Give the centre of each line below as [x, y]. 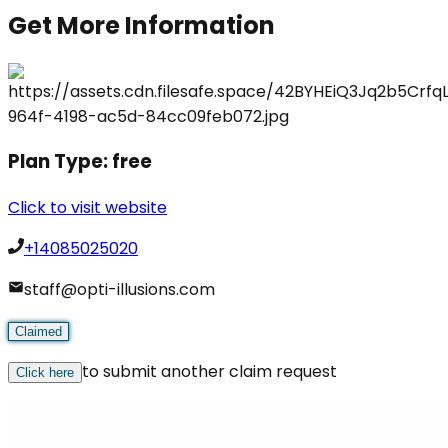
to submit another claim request [209, 371]
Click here [45, 372]
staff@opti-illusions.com [119, 289]
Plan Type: [60, 162]
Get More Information [141, 25]
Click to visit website [87, 207]
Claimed [38, 331]
